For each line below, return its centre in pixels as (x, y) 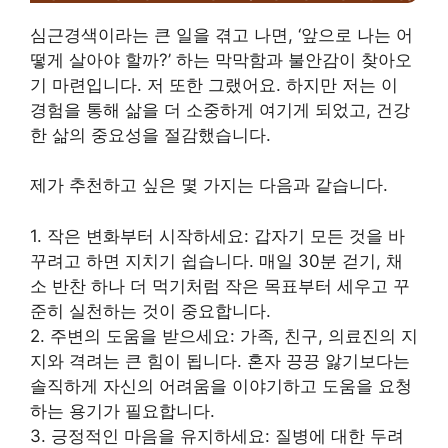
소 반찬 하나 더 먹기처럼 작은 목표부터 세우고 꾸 (220, 285)
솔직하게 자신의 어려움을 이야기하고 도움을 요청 (221, 385)
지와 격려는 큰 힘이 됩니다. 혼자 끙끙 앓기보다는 (220, 360)
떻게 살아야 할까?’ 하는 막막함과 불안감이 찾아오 (221, 59)
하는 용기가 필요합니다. (122, 410)
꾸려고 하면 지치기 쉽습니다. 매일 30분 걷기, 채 (216, 260)
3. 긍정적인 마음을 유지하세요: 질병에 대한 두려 (217, 435)
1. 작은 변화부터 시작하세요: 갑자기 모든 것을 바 (217, 235)
